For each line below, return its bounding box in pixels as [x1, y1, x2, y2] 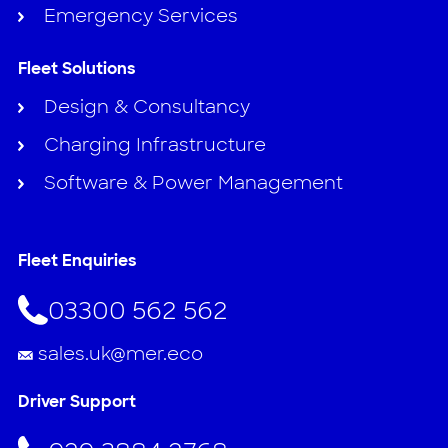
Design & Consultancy [43, 95, 250, 120]
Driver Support [17, 391, 136, 413]
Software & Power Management [43, 171, 343, 196]
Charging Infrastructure [43, 133, 266, 158]
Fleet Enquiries [17, 250, 137, 272]
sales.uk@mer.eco [37, 342, 203, 367]
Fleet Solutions [17, 58, 136, 80]
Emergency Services [43, 4, 238, 29]
